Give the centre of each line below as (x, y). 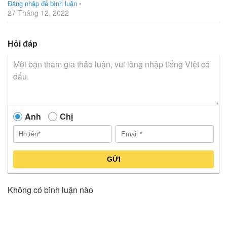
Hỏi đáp (23, 43)
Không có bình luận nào (50, 190)
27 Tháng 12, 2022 (38, 12)
